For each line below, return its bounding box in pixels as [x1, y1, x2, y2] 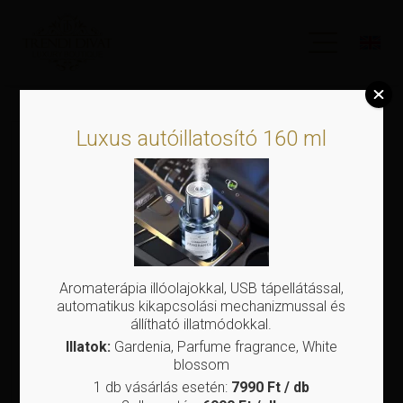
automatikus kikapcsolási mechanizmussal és [57, 297, 346, 315]
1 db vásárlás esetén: [93, 378, 231, 396]
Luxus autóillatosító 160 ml [76, 125, 327, 151]
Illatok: [65, 337, 111, 355]
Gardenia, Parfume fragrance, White [110, 337, 337, 355]
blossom [173, 355, 229, 373]
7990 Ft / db [230, 378, 309, 396]
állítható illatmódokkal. [130, 315, 273, 333]
